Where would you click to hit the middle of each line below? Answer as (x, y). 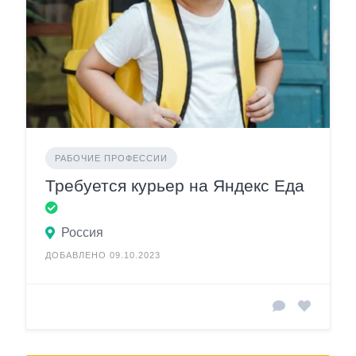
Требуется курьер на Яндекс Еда (175, 185)
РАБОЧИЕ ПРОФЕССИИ (111, 158)
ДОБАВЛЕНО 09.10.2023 (103, 255)
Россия (82, 232)
